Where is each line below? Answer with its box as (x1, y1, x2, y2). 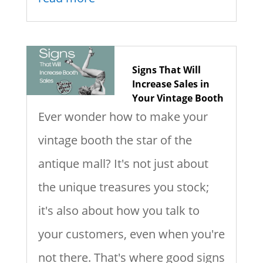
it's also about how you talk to (38, 202, 200, 218)
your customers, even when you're (38, 225, 225, 242)
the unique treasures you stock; (38, 178, 209, 195)
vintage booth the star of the (38, 131, 192, 148)
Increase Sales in (131, 77, 210, 90)
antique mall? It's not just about (38, 155, 208, 171)
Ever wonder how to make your (38, 108, 208, 124)
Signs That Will (131, 63, 201, 76)
